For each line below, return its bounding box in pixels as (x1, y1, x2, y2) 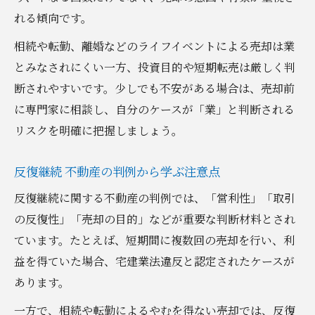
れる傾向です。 (14, 9, 92, 26)
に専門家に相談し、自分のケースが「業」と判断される (14, 101, 295, 117)
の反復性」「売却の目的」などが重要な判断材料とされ (14, 210, 295, 227)
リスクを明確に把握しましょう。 (14, 122, 183, 139)
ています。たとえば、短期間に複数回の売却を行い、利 (14, 231, 295, 248)
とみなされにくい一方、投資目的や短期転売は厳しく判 (14, 58, 295, 75)
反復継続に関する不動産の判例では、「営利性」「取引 (14, 189, 295, 206)
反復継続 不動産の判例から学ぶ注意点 (14, 162, 220, 180)
